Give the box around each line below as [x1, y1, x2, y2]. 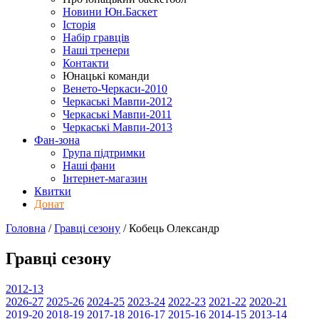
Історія [63, 19, 95, 31]
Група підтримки [63, 147, 145, 159]
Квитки [34, 185, 71, 197]
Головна [6, 222, 46, 234]
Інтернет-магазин [63, 172, 147, 184]
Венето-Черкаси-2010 [63, 83, 167, 95]
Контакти [63, 57, 109, 69]
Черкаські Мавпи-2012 [63, 95, 172, 108]
